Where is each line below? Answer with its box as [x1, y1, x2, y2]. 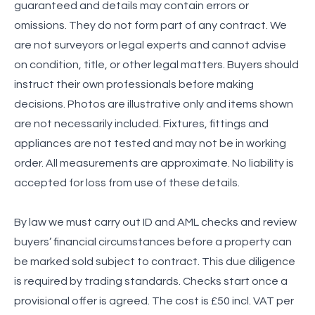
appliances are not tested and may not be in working [14, 137, 286, 149]
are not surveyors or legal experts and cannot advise [14, 39, 286, 51]
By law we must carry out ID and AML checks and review [14, 216, 297, 228]
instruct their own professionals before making [14, 78, 254, 90]
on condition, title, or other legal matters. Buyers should [14, 58, 299, 70]
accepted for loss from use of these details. [14, 176, 240, 188]
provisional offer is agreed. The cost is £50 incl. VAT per [14, 295, 294, 307]
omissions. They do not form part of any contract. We [14, 19, 287, 31]
